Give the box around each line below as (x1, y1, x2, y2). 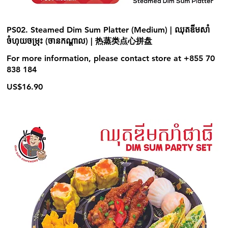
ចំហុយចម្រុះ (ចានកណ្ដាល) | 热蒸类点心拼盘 (7, 36, 153, 46)
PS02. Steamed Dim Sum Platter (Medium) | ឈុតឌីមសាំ (7, 25, 210, 35)
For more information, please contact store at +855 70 (7, 53, 215, 63)
